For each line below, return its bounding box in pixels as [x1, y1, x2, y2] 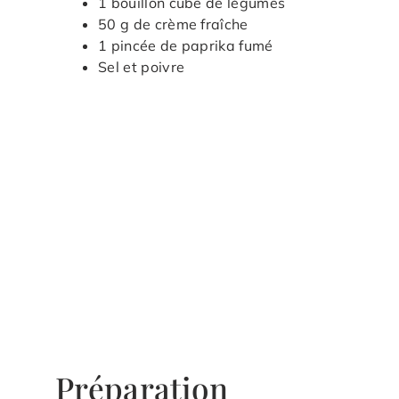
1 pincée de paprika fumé [98, 37, 273, 55]
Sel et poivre [98, 58, 185, 77]
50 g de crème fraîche [98, 15, 248, 34]
